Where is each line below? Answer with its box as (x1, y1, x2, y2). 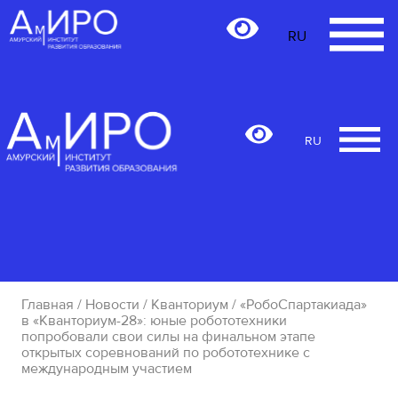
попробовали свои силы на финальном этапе (21, 327, 316, 346)
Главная (21, 295, 75, 314)
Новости (85, 295, 140, 314)
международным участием (21, 359, 193, 378)
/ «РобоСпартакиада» (228, 295, 368, 314)
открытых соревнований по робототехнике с (21, 343, 311, 362)
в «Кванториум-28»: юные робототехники (21, 311, 288, 330)
